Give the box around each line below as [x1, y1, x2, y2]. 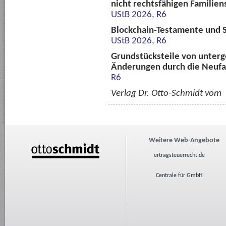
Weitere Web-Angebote [149, 137, 219, 144]
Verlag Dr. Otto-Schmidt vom [111, 89, 221, 98]
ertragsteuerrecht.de [153, 152, 205, 158]
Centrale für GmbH [156, 173, 202, 179]
